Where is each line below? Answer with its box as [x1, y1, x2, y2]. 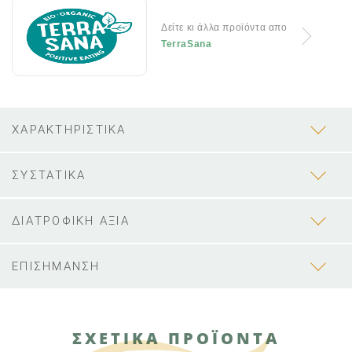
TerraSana [161, 38, 212, 50]
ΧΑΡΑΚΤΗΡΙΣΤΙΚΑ [12, 123, 126, 137]
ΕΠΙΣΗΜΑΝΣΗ [12, 259, 101, 274]
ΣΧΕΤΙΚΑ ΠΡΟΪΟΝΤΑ [71, 328, 280, 350]
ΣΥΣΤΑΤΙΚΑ [12, 168, 86, 183]
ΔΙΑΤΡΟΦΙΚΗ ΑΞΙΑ [12, 214, 130, 229]
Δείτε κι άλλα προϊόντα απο [161, 22, 288, 34]
